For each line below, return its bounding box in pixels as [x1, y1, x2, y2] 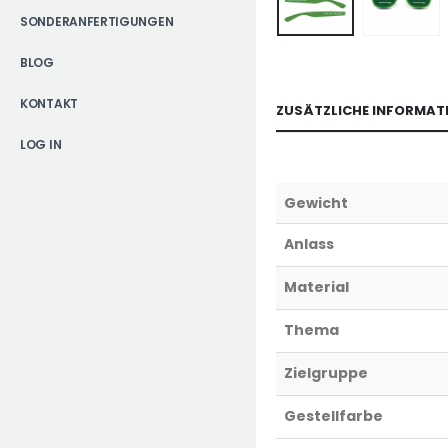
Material [284, 276, 349, 297]
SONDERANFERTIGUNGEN [20, 13, 174, 31]
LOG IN [20, 136, 62, 154]
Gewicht [284, 192, 348, 213]
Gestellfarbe [284, 405, 383, 426]
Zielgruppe [284, 362, 368, 383]
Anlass [284, 233, 334, 254]
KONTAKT [20, 95, 78, 113]
